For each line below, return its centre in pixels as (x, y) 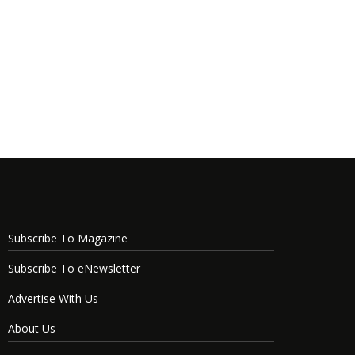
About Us (32, 328)
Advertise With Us (53, 298)
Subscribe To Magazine (68, 238)
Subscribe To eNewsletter (74, 268)
